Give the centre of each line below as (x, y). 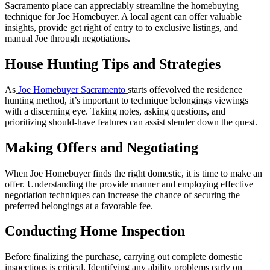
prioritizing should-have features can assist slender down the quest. (131, 122)
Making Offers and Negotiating (102, 147)
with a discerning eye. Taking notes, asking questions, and (115, 111)
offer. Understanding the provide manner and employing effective (129, 184)
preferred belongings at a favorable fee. (79, 206)
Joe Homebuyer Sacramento (72, 89)
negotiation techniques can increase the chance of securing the (122, 195)
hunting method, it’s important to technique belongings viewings (127, 100)
